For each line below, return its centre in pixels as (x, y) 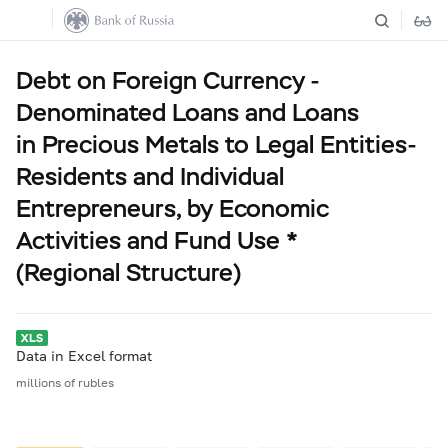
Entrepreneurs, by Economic (172, 208)
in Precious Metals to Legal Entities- (216, 144)
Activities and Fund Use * (157, 240)
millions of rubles (65, 382)
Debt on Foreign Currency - (168, 80)
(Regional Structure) (128, 272)
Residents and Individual (150, 176)
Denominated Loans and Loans (187, 112)
